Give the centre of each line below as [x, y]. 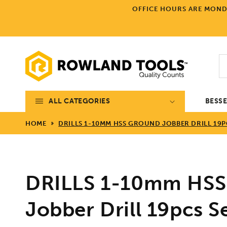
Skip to [27, 7]
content [29, 16]
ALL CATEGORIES [80, 101]
